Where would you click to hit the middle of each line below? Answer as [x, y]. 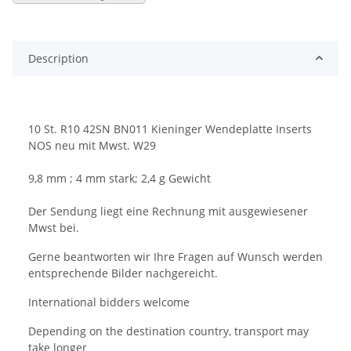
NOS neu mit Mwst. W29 [92, 145]
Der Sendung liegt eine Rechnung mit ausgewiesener [168, 211]
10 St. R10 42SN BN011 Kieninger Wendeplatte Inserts [170, 128]
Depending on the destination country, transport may [168, 331]
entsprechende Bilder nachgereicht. [126, 273]
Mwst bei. [54, 227]
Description [58, 58]
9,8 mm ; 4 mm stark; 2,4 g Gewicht [119, 178]
